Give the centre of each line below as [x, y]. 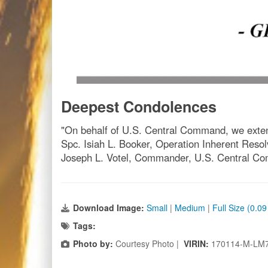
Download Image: [110, 208]
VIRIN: [197, 243]
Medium [190, 208]
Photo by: [93, 243]
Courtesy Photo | [148, 243]
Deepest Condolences [139, 106]
